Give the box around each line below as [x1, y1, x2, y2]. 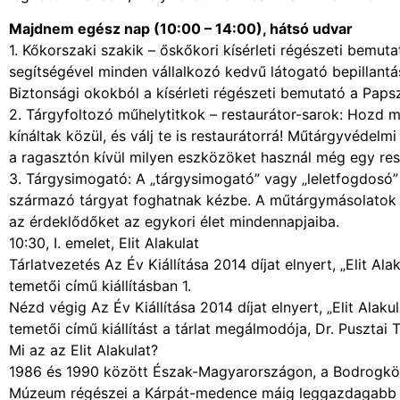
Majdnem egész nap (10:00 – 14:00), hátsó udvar [9, 20, 353, 38]
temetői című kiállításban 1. [9, 277, 191, 296]
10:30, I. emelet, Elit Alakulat [9, 234, 199, 253]
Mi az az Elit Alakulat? [9, 341, 158, 360]
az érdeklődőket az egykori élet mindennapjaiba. [9, 212, 339, 231]
